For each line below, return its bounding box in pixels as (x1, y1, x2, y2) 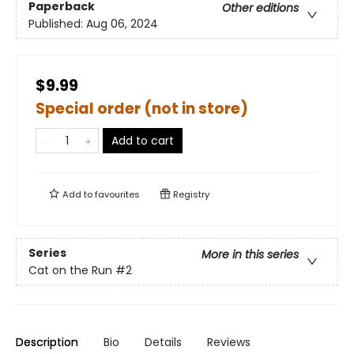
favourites (95, 188, 140, 201)
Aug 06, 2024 (86, 15, 158, 32)
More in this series (201, 246, 299, 262)
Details (145, 334, 182, 351)
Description (16, 334, 78, 351)
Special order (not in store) (36, 98, 248, 120)
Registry (171, 188, 209, 201)
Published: (28, 15, 86, 32)
